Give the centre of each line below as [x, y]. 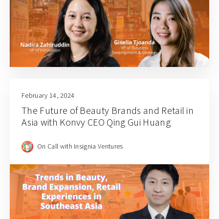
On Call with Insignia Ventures [80, 146]
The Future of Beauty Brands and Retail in [108, 110]
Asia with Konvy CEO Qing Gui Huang [96, 122]
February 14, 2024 [48, 96]
